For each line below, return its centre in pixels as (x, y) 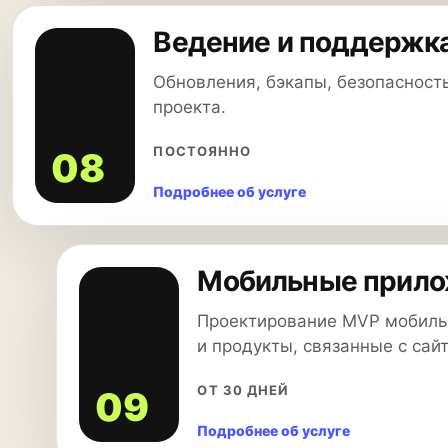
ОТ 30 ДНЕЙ (243, 390)
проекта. (190, 107)
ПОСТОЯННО (202, 151)
